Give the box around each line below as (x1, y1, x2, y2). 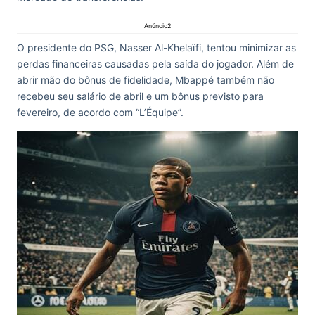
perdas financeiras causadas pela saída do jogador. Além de (17, 58, 294, 70)
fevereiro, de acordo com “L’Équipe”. (17, 106, 184, 118)
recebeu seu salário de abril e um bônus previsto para (17, 90, 264, 102)
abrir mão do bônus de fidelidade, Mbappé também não (17, 74, 274, 86)
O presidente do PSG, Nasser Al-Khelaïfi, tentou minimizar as (17, 41, 296, 53)
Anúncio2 (144, 22, 171, 30)
